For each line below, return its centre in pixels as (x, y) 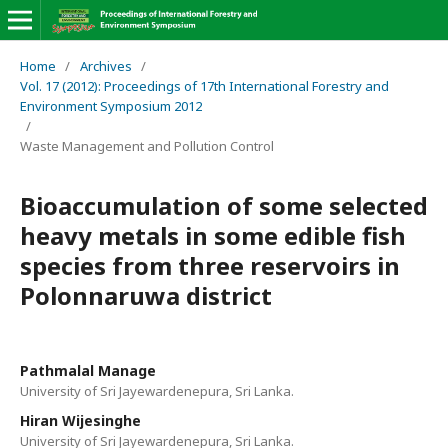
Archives (105, 65)
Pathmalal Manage (87, 370)
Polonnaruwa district (145, 295)
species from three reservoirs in (209, 265)
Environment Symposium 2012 (110, 105)
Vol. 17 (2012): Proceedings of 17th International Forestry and (204, 85)
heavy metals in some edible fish (212, 235)
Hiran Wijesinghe (80, 420)
